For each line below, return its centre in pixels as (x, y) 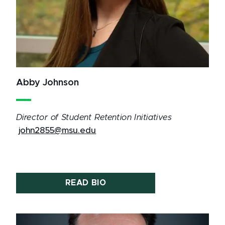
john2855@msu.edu (58, 131)
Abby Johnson (47, 83)
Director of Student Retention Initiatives (94, 118)
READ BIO (86, 183)
